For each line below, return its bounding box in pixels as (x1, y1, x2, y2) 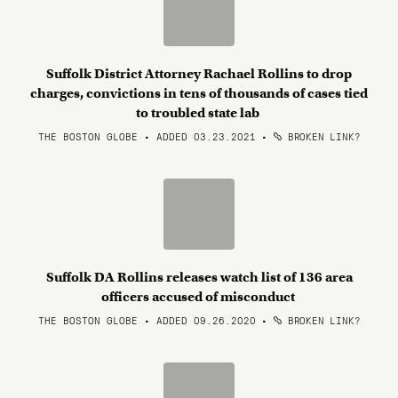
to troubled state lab (136, 105, 262, 121)
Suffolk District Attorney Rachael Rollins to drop (46, 66, 352, 82)
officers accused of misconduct (100, 289, 298, 305)
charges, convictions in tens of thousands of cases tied (30, 85, 368, 101)
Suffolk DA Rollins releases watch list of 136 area (45, 269, 353, 285)
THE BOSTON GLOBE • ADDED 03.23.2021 (37, 129, 256, 143)
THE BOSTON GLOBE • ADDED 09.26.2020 (37, 313, 256, 327)
